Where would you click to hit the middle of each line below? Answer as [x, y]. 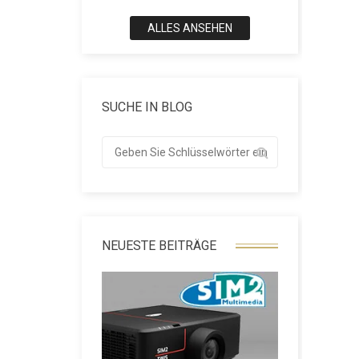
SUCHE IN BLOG [147, 107]
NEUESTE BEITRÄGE [159, 246]
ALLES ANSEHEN [190, 28]
